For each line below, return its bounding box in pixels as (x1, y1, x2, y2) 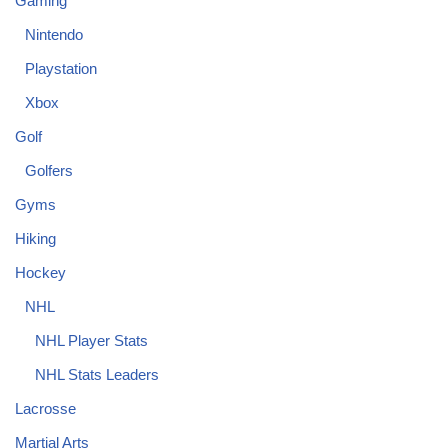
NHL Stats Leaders (35, 366, 159, 384)
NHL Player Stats (35, 332, 148, 350)
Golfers (25, 162, 73, 180)
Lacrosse (15, 400, 76, 418)
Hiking (15, 230, 56, 248)
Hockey (15, 264, 66, 282)
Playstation (25, 60, 97, 78)
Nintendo (25, 26, 83, 44)
